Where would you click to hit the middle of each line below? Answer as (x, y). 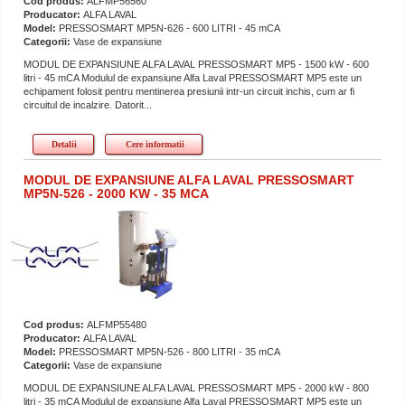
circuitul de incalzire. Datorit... (88, 104)
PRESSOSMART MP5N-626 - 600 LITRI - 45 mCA (170, 28)
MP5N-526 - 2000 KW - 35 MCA (116, 193)
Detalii (64, 144)
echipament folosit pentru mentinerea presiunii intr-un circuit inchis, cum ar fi (189, 91)
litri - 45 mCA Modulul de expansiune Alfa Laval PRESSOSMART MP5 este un (193, 77)
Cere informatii (155, 144)
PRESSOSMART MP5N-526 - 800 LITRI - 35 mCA (170, 351)
